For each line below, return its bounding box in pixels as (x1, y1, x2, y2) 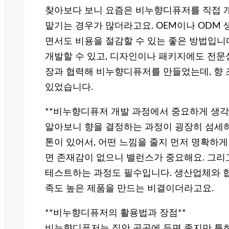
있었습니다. (45, 83, 93, 93)
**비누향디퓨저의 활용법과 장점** (45, 209, 186, 218)
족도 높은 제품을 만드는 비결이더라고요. (45, 184, 214, 194)
